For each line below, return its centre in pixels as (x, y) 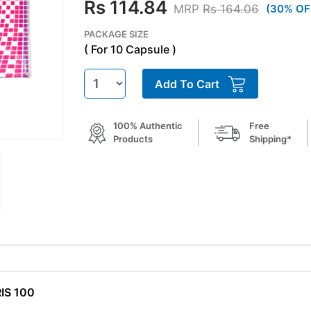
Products (133, 139)
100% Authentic (148, 126)
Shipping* (270, 139)
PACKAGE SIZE (116, 34)
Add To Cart (187, 84)
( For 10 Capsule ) (130, 49)
